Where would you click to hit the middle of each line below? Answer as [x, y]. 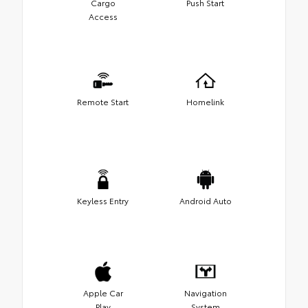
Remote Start [103, 102]
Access [103, 16]
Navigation [205, 293]
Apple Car [103, 293]
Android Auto [205, 201]
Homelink [205, 102]
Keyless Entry [103, 201]
